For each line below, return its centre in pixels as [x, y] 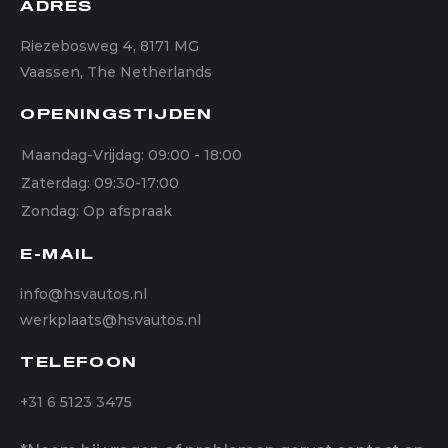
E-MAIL [57, 254]
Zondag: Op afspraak [97, 210]
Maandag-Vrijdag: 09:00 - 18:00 [132, 154]
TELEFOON [79, 362]
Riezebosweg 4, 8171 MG [110, 45]
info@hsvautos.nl [84, 293]
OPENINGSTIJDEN [116, 114]
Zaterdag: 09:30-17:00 [100, 182]
